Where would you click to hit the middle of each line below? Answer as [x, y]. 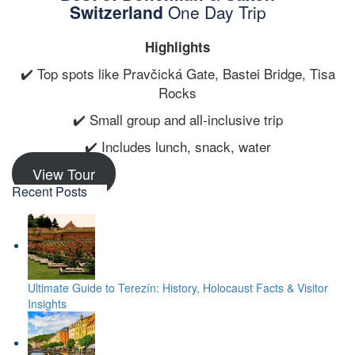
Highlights [177, 47]
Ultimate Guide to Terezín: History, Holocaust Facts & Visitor [178, 288]
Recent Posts [50, 192]
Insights [47, 304]
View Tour [63, 174]
